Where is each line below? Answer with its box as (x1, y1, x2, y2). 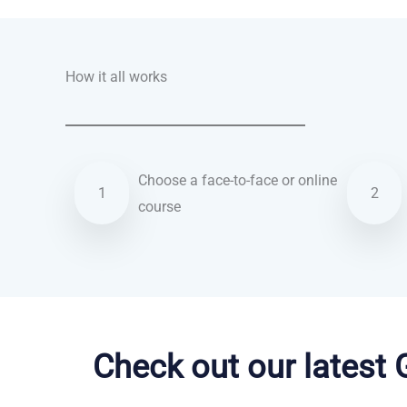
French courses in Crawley (65, 302, 233, 320)
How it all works (65, 68, 167, 86)
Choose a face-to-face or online (138, 171, 337, 189)
